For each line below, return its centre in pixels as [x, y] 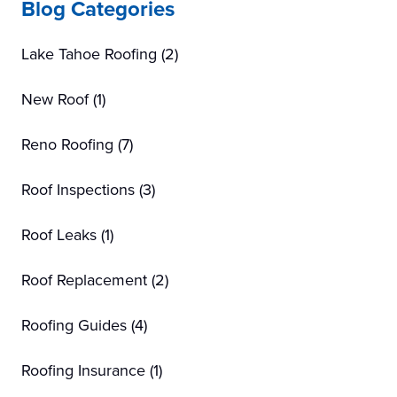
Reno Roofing [67, 144]
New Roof [55, 99]
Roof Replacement [84, 280]
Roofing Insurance [83, 370]
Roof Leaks [59, 234]
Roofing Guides [74, 325]
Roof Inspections [78, 189]
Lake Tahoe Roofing [89, 54]
